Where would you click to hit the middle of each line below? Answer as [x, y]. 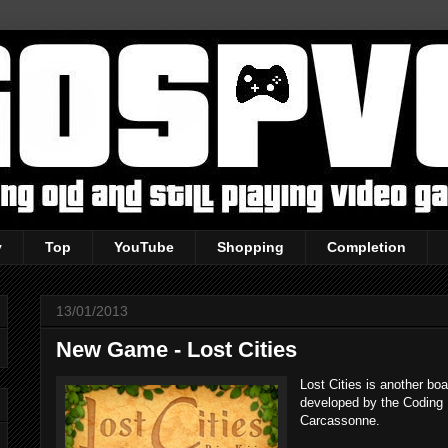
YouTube [144, 247]
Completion [366, 247]
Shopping [250, 247]
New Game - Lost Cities [176, 349]
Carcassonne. [340, 420]
